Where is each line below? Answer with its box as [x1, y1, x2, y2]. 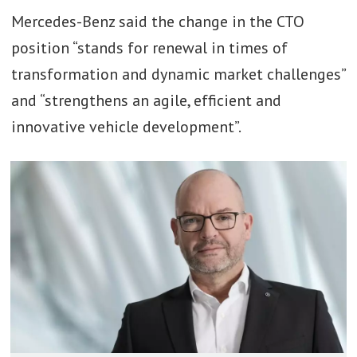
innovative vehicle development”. [10, 116, 244, 138]
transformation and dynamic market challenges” [10, 64, 345, 85]
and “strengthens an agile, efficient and [10, 90, 281, 112]
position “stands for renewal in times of [10, 37, 288, 59]
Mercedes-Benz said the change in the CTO [10, 11, 304, 33]
